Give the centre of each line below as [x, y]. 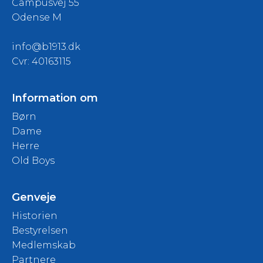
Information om [55, 98]
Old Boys [33, 161]
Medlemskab [44, 245]
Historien [35, 216]
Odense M [37, 17]
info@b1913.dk [46, 47]
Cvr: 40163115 [41, 61]
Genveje [34, 197]
